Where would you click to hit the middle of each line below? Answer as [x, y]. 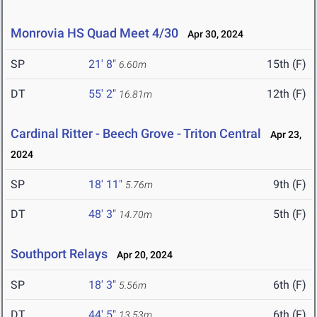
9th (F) [290, 185]
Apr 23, [283, 135]
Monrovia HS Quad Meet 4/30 [94, 33]
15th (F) [287, 64]
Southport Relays [59, 254]
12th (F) [287, 94]
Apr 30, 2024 [212, 34]
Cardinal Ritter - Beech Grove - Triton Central [136, 134]
